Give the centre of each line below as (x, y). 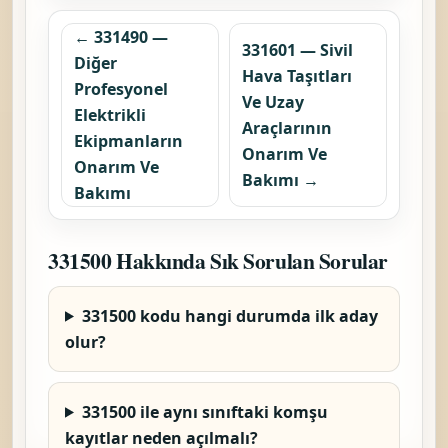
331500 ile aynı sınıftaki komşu (204, 411)
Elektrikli (110, 114)
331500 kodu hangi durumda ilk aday (229, 315)
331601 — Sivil (297, 49)
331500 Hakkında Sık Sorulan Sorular (218, 260)
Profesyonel (121, 88)
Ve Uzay (273, 101)
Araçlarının (287, 127)
